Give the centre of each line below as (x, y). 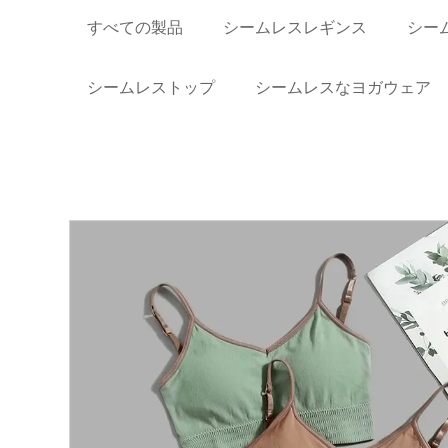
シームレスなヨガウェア (343, 87)
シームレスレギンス (295, 27)
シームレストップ (151, 87)
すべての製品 (135, 27)
